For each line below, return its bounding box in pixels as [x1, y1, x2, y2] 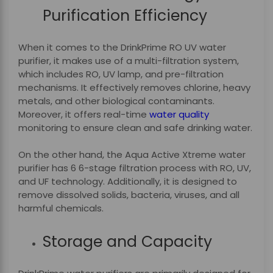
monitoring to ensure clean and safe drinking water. [18, 121, 252, 134]
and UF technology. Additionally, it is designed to [18, 175, 237, 188]
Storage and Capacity [43, 231, 212, 253]
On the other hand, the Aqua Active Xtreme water [18, 148, 246, 161]
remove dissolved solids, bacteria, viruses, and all [18, 188, 239, 202]
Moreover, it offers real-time [18, 107, 149, 121]
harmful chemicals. [18, 202, 104, 215]
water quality [149, 107, 209, 121]
